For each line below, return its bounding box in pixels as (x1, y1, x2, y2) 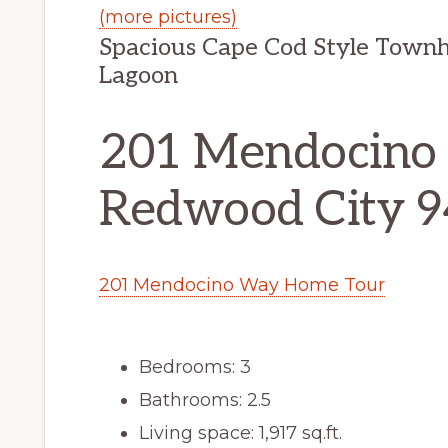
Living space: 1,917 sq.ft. (139, 421, 342, 444)
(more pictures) (99, 5, 237, 28)
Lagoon (99, 60, 178, 90)
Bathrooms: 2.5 (139, 388, 271, 411)
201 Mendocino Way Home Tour (99, 273, 385, 296)
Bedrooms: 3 (139, 355, 251, 378)
